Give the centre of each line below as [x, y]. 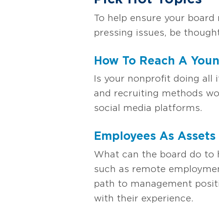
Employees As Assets [155, 136]
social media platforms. [148, 108]
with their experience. [144, 198]
